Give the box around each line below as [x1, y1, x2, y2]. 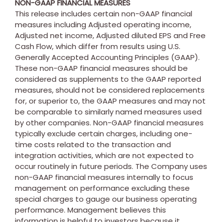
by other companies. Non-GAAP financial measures [15, 117, 204, 128]
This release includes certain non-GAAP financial [15, 8, 192, 19]
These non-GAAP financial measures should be [15, 62, 188, 73]
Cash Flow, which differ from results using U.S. [15, 41, 180, 52]
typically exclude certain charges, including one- [15, 128, 192, 139]
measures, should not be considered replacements [15, 84, 205, 95]
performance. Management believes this [15, 204, 166, 215]
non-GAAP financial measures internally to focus [15, 171, 193, 182]
